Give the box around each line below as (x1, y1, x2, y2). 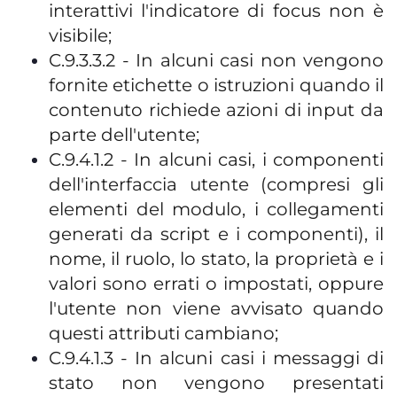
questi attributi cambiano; (49, 323, 278, 344)
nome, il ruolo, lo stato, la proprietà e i (49, 248, 384, 269)
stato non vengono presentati (49, 372, 384, 393)
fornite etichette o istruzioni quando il (49, 74, 384, 96)
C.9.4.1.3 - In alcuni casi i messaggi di (49, 347, 384, 369)
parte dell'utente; (49, 124, 199, 145)
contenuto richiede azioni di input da (49, 99, 384, 121)
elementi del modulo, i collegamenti (49, 198, 384, 220)
